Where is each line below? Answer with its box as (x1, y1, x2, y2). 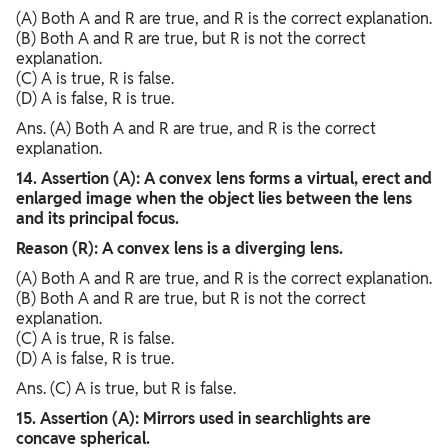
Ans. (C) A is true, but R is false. (16, 378, 236, 400)
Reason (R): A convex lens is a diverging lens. (16, 238, 343, 260)
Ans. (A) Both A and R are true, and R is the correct (16, 118, 376, 140)
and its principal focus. (16, 208, 179, 230)
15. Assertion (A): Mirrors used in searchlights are (16, 408, 371, 430)
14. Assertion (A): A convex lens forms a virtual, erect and (16, 168, 432, 190)
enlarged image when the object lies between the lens (16, 188, 412, 210)
